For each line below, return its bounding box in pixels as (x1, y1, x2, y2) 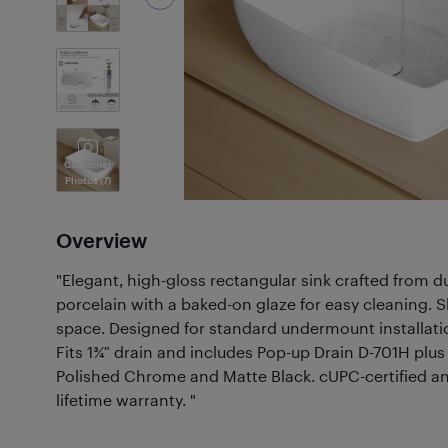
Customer (64, 158, 112, 170)
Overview (56, 228, 147, 252)
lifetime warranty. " (56, 390, 196, 409)
